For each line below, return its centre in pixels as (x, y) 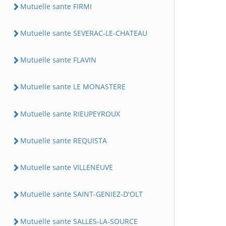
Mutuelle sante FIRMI (56, 6)
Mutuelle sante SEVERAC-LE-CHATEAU (84, 33)
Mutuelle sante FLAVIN (58, 60)
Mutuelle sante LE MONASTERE (73, 87)
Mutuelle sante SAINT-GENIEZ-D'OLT (81, 194)
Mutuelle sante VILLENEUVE (67, 167)
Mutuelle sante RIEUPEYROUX (70, 114)
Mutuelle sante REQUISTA (64, 140)
